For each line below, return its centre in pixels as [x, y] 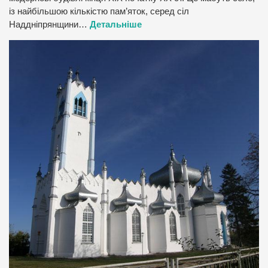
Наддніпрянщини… [49, 25]
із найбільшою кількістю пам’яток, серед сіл [99, 12]
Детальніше [116, 25]
